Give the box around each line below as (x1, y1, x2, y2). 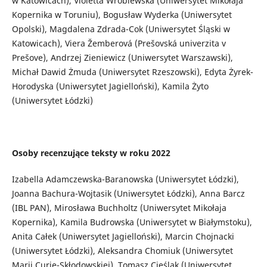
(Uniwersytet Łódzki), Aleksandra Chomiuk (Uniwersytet (11, 245, 233, 257)
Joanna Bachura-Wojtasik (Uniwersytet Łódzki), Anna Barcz (11, 188, 245, 200)
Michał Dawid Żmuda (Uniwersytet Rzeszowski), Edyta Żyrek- (11, 66, 253, 78)
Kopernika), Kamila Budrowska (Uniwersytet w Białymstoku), (11, 216, 252, 228)
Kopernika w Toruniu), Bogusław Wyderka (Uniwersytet (11, 9, 232, 21)
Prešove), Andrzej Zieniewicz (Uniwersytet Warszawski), (11, 52, 233, 64)
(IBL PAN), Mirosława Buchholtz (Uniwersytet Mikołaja (11, 202, 226, 214)
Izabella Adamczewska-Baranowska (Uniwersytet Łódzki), (11, 173, 239, 185)
